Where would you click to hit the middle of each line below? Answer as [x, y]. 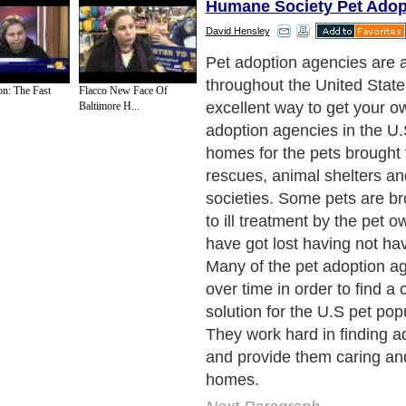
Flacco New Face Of [123, 91]
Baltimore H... [109, 106]
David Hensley [237, 30]
